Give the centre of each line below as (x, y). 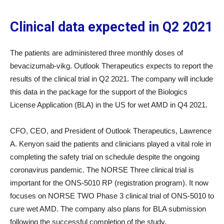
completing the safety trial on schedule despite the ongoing (105, 157)
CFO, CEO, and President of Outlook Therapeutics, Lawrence (111, 131)
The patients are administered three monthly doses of (96, 53)
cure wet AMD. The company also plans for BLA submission (108, 209)
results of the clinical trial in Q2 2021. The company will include (111, 79)
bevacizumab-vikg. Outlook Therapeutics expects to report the (111, 66)
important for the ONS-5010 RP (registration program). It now (109, 183)
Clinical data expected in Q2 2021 (111, 27)
